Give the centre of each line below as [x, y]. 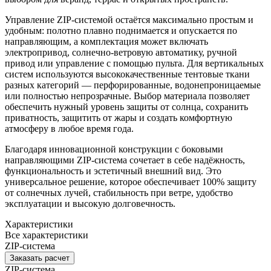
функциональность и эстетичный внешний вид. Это [113, 171]
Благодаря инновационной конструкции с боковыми [114, 149]
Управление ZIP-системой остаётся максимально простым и [129, 19]
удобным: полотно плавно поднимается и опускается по [121, 30]
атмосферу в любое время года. [69, 128]
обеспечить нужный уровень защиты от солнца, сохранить [126, 106]
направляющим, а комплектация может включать [106, 41]
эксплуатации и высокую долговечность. [90, 203]
